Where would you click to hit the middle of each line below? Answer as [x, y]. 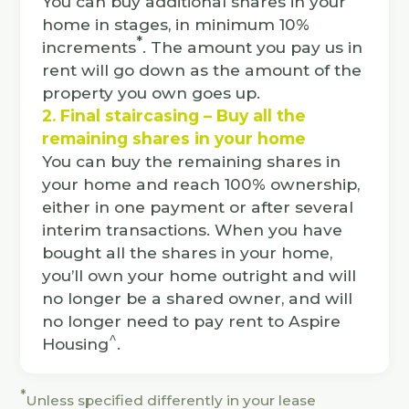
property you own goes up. [152, 93]
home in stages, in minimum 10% [176, 24]
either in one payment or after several [198, 207]
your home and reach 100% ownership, [201, 184]
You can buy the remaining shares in [192, 161]
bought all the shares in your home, [188, 252]
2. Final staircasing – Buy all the [174, 115]
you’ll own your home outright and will [199, 275]
